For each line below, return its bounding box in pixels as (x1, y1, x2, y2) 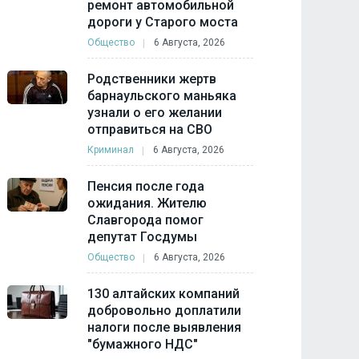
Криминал (87, 144, 135, 155)
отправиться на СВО (87, 122, 213, 137)
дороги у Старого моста (87, 14, 239, 30)
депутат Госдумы (87, 229, 198, 244)
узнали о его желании (87, 105, 223, 120)
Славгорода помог (87, 212, 204, 228)
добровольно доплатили (87, 303, 242, 318)
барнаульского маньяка (87, 88, 237, 103)
